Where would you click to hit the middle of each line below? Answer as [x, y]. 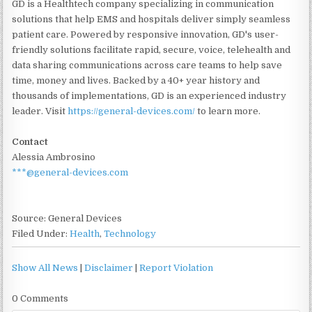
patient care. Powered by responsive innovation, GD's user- [146, 35]
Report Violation [177, 268]
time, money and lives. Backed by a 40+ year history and [136, 81]
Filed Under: [41, 234]
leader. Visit [40, 111]
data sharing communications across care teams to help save [147, 65]
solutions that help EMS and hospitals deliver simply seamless [151, 19]
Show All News [45, 268]
